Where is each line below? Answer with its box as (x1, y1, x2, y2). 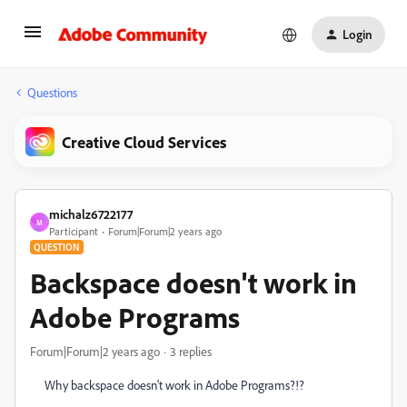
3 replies (170, 343, 212, 359)
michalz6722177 (49, 206, 133, 222)
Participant (49, 224, 98, 238)
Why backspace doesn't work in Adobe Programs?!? (45, 377, 304, 392)
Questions (27, 84, 77, 100)
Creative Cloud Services (62, 132, 226, 152)
